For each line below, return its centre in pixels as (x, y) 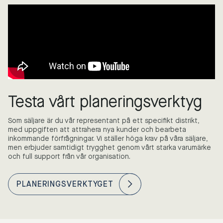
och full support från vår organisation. (69, 156)
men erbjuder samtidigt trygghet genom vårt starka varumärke (110, 147)
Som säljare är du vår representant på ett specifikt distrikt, (104, 120)
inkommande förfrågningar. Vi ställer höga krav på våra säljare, (108, 138)
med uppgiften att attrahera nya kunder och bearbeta (97, 129)
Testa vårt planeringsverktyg (105, 102)
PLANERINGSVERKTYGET (65, 184)
